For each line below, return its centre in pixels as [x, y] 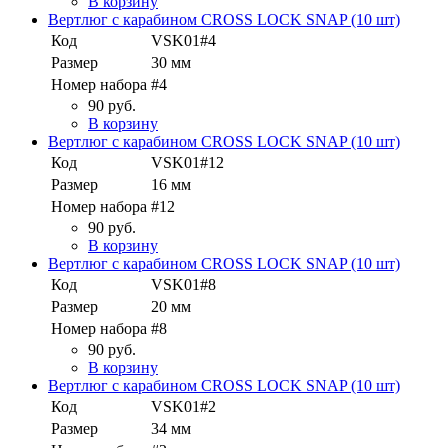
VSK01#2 [183, 407]
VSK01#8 [183, 285]
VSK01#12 [187, 163]
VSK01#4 [183, 41]
